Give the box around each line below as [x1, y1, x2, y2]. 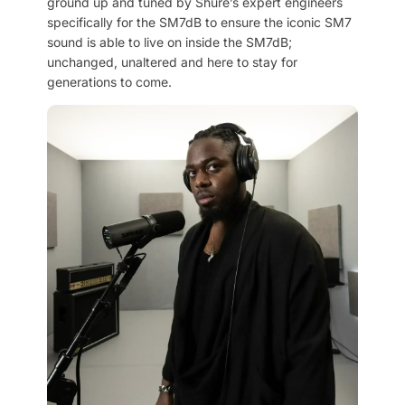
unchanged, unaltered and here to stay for [47, 54, 297, 71]
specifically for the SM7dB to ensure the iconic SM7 [47, 14, 352, 31]
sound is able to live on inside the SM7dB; [47, 34, 292, 51]
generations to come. [47, 74, 172, 90]
